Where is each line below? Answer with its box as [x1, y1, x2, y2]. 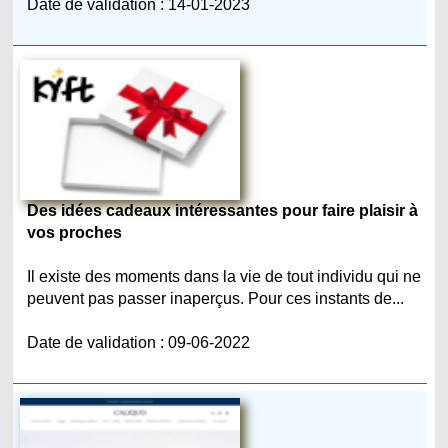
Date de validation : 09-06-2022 [27, 333, 251, 351]
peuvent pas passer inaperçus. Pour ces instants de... [27, 289, 405, 307]
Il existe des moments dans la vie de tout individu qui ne [27, 267, 422, 285]
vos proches [27, 223, 123, 241]
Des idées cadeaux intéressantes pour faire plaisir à [27, 201, 419, 219]
